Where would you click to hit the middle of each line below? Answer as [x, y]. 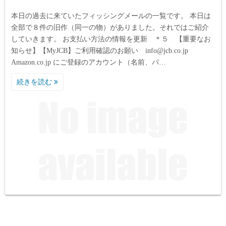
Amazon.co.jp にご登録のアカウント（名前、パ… [89, 63]
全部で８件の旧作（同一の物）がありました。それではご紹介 [110, 28]
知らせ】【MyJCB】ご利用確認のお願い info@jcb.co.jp [103, 51]
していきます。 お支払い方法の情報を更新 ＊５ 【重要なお [111, 39]
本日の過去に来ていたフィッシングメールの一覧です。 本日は [111, 16]
